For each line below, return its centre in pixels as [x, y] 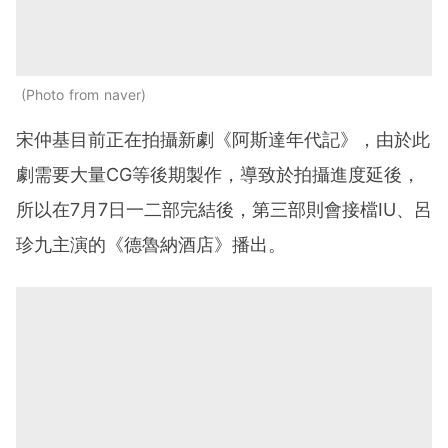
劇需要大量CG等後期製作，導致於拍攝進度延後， [218, 174]
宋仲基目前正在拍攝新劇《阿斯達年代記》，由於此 [223, 139]
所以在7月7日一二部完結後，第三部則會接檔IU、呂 [224, 209]
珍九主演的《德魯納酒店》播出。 [151, 244]
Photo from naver [83, 94]
